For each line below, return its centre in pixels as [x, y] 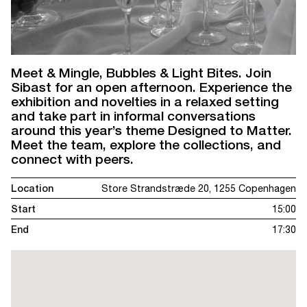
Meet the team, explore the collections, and [146, 145]
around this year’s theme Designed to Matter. [151, 131]
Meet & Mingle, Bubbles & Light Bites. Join [141, 73]
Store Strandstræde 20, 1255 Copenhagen [199, 189]
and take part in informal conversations [133, 116]
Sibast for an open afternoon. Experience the [151, 87]
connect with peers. [72, 159]
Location [32, 189]
